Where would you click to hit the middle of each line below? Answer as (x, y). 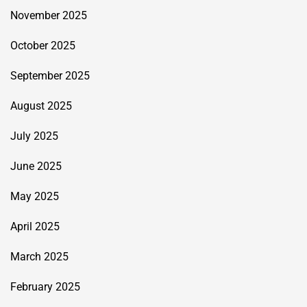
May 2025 (35, 196)
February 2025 (45, 286)
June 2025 (36, 166)
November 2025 (49, 15)
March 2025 (39, 256)
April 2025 (35, 226)
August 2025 (41, 106)
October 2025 (43, 45)
